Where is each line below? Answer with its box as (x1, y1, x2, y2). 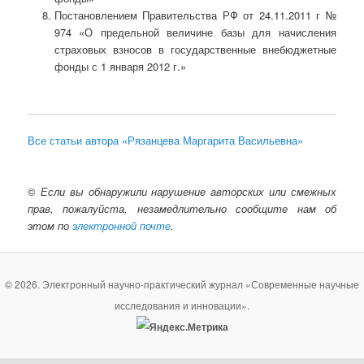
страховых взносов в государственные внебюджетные (54, 41, 336, 57)
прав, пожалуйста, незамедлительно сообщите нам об (28, 201, 336, 217)
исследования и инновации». (115, 297, 249, 312)
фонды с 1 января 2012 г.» (54, 58, 186, 74)
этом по (28, 218, 73, 234)
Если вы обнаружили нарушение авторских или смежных (40, 184, 336, 200)
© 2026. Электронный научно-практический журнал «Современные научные (5, 276, 359, 291)
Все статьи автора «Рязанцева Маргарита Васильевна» (28, 132, 304, 149)
